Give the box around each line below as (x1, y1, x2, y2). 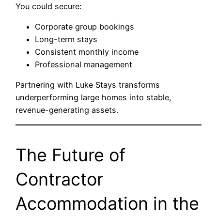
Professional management (35, 60, 132, 70)
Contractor (15, 168, 103, 190)
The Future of (15, 144, 125, 166)
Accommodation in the (15, 192, 199, 214)
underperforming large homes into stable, (15, 93, 171, 103)
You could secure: (15, 1, 81, 11)
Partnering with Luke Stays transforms (15, 80, 160, 90)
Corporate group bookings (35, 22, 134, 32)
